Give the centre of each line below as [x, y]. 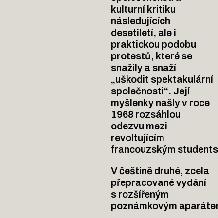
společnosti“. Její [151, 91]
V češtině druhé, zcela [160, 171]
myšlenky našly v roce [161, 103]
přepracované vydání [159, 183]
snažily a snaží [144, 68]
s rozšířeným [140, 194]
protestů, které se [152, 56]
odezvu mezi [139, 126]
